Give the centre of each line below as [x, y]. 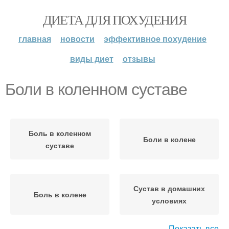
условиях [169, 200]
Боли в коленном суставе [96, 89]
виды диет [91, 59]
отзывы [139, 59]
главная [35, 39]
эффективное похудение [155, 39]
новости [77, 39]
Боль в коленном [60, 133]
